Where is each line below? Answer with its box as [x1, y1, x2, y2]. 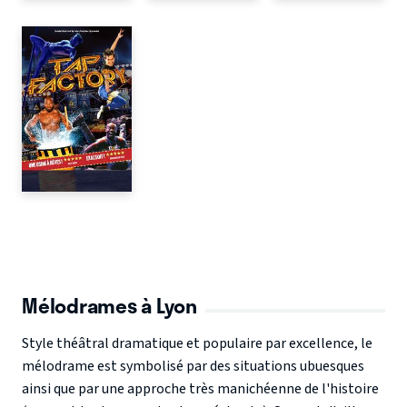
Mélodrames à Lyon [22, 289, 197, 321]
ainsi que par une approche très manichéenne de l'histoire [22, 379, 379, 400]
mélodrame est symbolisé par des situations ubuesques [22, 356, 364, 377]
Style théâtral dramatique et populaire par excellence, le [22, 333, 372, 354]
